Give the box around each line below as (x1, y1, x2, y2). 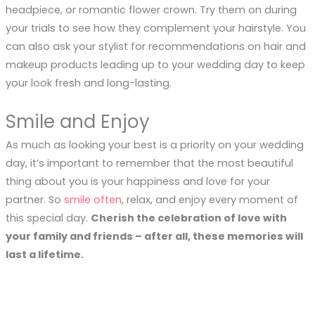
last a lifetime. (5, 247, 84, 262)
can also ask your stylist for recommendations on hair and (5, 39, 306, 53)
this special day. (5, 211, 91, 226)
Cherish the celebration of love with (90, 211, 287, 226)
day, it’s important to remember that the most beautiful (5, 156, 293, 171)
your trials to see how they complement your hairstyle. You (5, 20, 306, 35)
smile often (63, 193, 122, 207)
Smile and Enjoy (5, 109, 150, 135)
